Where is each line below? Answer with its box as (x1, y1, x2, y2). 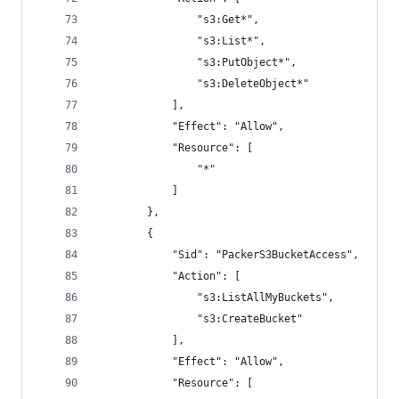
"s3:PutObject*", (97, 56, 297, 69)
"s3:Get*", (97, 13, 259, 26)
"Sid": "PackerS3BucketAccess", (97, 248, 359, 261)
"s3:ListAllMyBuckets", (97, 291, 334, 304)
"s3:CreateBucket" (97, 313, 303, 325)
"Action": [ (97, 270, 240, 282)
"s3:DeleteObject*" (97, 77, 309, 90)
